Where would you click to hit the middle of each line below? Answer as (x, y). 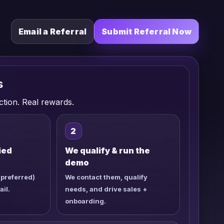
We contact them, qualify (106, 177)
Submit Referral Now (146, 31)
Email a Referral (52, 31)
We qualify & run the (107, 150)
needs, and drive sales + (106, 189)
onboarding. (85, 201)
